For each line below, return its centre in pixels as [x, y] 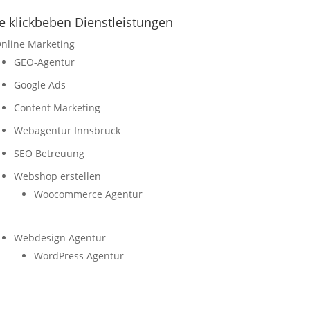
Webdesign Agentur [60, 237]
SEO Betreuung [49, 153]
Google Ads [39, 84]
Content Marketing [57, 107]
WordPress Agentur [79, 255]
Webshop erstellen [57, 176]
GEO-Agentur [44, 62]
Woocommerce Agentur [88, 194]
